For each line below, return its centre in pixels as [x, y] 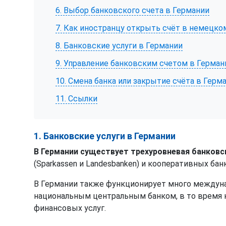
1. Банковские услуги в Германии [105, 136]
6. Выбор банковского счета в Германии [133, 10]
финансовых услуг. [70, 208]
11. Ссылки [77, 99]
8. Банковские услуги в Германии [119, 45]
